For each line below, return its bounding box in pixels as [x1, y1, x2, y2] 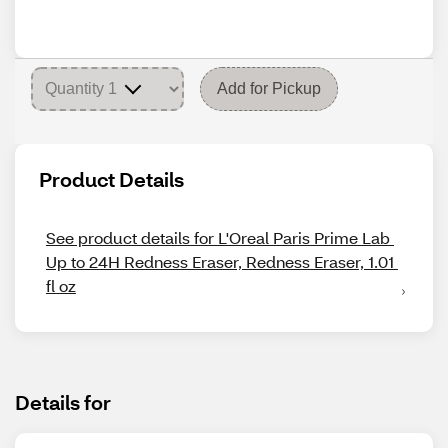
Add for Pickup [217, 80, 321, 97]
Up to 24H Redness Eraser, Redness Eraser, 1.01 [46, 251, 394, 272]
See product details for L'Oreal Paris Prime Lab [46, 227, 390, 248]
